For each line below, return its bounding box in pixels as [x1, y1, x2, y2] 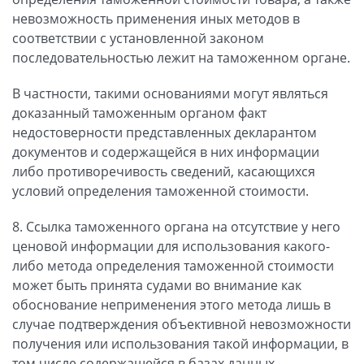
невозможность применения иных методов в [12, 9, 300, 28]
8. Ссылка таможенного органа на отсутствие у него [12, 217, 340, 236]
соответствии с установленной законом [12, 28, 264, 47]
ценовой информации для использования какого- [12, 236, 330, 255]
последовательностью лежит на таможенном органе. [12, 48, 350, 67]
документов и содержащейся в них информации [12, 142, 319, 161]
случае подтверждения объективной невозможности [12, 314, 351, 333]
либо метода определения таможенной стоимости [12, 256, 334, 275]
